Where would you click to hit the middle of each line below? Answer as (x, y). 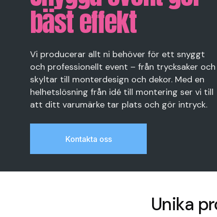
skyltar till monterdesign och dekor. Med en (117, 79)
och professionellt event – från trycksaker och (123, 67)
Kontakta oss (88, 139)
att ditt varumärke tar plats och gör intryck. (119, 105)
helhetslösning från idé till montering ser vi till (122, 92)
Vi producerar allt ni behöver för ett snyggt (117, 54)
